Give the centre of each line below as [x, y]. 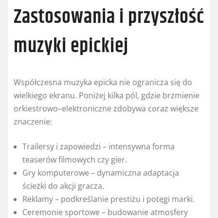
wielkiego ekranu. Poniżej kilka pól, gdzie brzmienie [107, 96]
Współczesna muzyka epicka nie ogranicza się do [103, 82]
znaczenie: [33, 122]
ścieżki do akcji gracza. [63, 186]
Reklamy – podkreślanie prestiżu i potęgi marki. [109, 199]
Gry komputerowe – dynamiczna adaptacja [101, 173]
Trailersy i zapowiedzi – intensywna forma [99, 147]
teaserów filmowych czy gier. [75, 160]
